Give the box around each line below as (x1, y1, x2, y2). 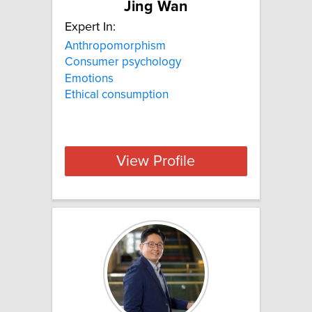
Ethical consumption (65, 88, 169, 102)
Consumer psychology (65, 56, 181, 69)
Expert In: (65, 21, 116, 34)
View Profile (116, 153, 196, 169)
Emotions (65, 72, 114, 85)
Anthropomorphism (65, 40, 166, 53)
